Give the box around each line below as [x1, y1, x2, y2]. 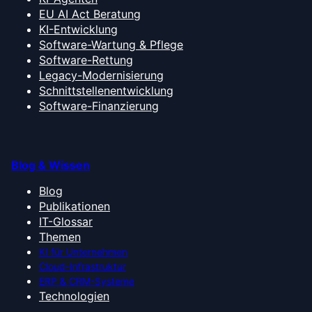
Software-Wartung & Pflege [39, 38, 183, 52]
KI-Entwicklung [39, 22, 118, 36]
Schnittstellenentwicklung [39, 84, 173, 97]
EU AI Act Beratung [39, 7, 141, 21]
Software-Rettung [39, 53, 133, 67]
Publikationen [39, 199, 110, 213]
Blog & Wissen [11, 158, 90, 172]
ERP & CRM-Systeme [39, 275, 134, 287]
